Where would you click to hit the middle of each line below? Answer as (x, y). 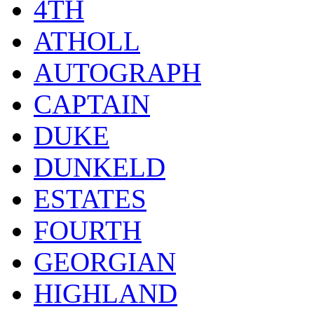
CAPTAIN (92, 104)
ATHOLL (87, 41)
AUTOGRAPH (117, 72)
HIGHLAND (105, 293)
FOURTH (88, 230)
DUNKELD (100, 167)
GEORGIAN (105, 261)
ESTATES (90, 198)
